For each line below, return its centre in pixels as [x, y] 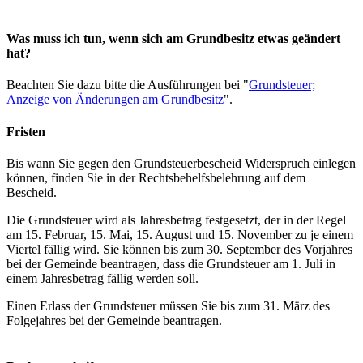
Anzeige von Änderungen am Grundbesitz [115, 100]
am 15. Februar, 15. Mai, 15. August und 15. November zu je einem [180, 234]
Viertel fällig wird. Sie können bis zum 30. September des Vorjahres [179, 249]
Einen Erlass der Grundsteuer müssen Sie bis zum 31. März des [168, 305]
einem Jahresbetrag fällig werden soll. [102, 278]
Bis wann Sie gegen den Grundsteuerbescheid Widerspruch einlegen [181, 163]
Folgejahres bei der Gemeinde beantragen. [114, 320]
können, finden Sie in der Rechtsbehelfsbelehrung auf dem [156, 177]
